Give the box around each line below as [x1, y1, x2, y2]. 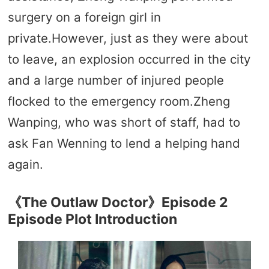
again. [7, 157, 43, 172]
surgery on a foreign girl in [7, 10, 161, 25]
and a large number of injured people [7, 73, 224, 88]
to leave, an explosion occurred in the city [7, 52, 250, 67]
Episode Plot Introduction [7, 211, 177, 228]
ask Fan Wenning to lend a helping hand [7, 136, 240, 151]
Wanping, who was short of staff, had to [7, 115, 240, 130]
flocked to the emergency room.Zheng [7, 94, 230, 109]
